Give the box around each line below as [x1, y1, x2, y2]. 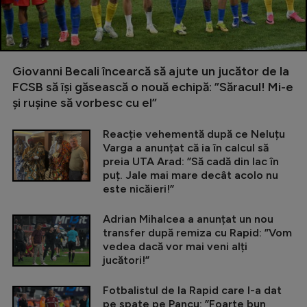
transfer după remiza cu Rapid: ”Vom [103, 226, 292, 240]
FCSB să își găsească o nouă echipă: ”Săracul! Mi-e [12, 79, 293, 95]
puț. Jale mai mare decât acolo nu [103, 169, 278, 182]
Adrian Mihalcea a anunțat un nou [103, 212, 273, 226]
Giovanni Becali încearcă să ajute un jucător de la [12, 64, 289, 79]
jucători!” [103, 254, 149, 267]
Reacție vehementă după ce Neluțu [103, 127, 285, 141]
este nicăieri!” [103, 182, 174, 196]
